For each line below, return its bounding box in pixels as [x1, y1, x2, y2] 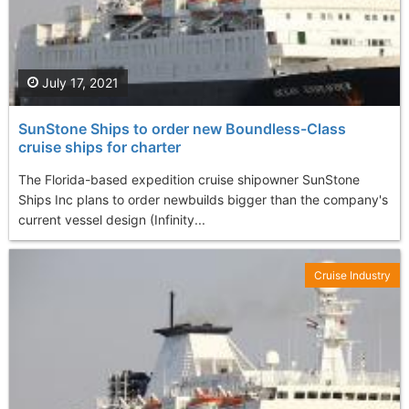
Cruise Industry [314, 268, 391, 283]
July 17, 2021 [38, 75, 119, 91]
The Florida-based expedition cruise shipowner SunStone [18, 172, 360, 188]
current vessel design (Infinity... [18, 212, 205, 228]
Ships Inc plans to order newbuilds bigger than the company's [18, 192, 388, 208]
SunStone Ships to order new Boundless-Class [18, 120, 346, 139]
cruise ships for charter [18, 138, 181, 157]
